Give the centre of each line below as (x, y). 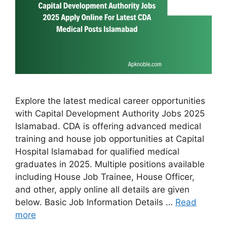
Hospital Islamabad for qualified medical (97, 152)
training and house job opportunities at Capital (110, 139)
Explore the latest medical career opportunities (110, 101)
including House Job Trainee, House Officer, (105, 177)
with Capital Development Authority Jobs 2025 (110, 114)
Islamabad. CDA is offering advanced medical (108, 126)
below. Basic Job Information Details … (95, 202)
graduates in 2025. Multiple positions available (110, 164)
